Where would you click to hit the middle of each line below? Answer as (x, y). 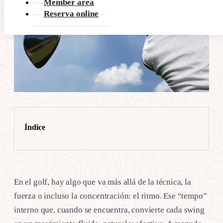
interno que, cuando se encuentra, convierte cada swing (109, 210)
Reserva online (71, 14)
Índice (35, 127)
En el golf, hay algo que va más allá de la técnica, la (103, 182)
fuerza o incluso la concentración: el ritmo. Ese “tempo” (111, 196)
